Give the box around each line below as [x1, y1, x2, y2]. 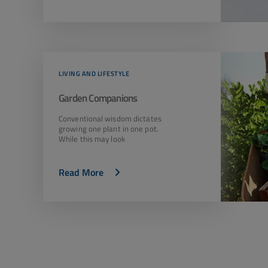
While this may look [59, 133, 125, 145]
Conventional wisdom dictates [59, 112, 162, 124]
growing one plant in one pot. [59, 123, 159, 135]
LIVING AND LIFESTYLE [59, 69, 129, 78]
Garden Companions [59, 90, 138, 106]
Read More [59, 165, 103, 179]
